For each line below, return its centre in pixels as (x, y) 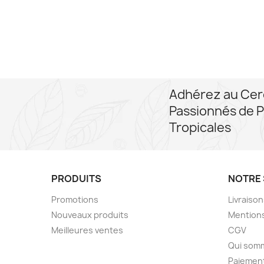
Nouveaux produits (90, 215)
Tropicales (200, 128)
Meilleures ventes (87, 230)
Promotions (75, 200)
